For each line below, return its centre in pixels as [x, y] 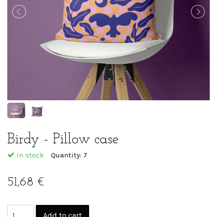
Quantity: [67, 155]
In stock [29, 155]
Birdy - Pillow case [63, 139]
